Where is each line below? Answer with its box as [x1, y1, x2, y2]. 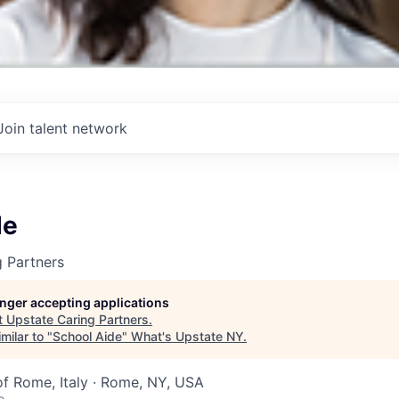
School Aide [53, 329, 122, 344]
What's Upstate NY [131, 329, 243, 344]
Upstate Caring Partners [6, 312, 149, 327]
